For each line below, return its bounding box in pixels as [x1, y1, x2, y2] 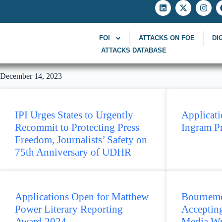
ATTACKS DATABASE [101, 47, 167, 54]
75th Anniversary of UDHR [15, 146, 131, 158]
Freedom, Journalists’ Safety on [15, 134, 147, 146]
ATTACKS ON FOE [138, 34, 195, 42]
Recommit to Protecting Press [15, 121, 139, 133]
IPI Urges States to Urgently [15, 109, 133, 121]
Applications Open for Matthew [15, 191, 149, 203]
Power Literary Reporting [15, 203, 123, 215]
